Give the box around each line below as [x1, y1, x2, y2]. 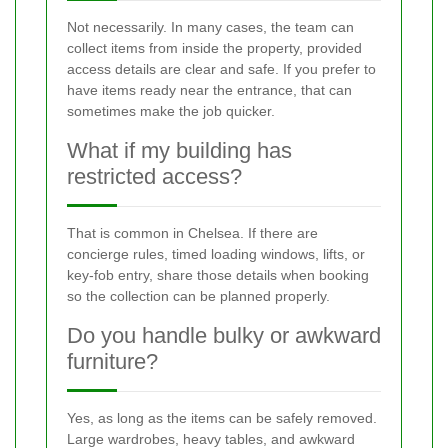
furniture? [67, 349, 158, 375]
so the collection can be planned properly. [67, 288, 330, 305]
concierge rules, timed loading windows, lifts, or [67, 246, 365, 263]
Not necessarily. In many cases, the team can [67, 19, 354, 36]
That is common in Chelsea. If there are [67, 225, 318, 242]
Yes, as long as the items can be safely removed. [67, 410, 377, 427]
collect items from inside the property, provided [67, 40, 362, 57]
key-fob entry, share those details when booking [67, 267, 369, 284]
